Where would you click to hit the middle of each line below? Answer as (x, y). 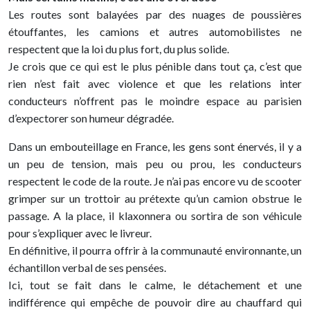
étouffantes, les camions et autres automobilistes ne (155, 31)
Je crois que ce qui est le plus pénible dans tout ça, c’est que (155, 66)
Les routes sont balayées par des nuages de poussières (155, 14)
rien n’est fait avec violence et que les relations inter (155, 83)
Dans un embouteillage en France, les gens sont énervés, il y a (155, 146)
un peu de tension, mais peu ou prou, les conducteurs (155, 164)
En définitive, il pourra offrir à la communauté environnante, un (155, 250)
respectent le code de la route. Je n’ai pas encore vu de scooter (155, 181)
